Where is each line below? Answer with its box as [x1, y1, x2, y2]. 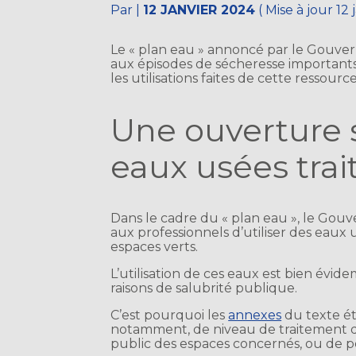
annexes [228, 308, 282, 323]
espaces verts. [110, 239, 199, 255]
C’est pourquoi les [110, 308, 229, 323]
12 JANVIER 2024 [143, 2, 256, 18]
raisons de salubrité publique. [110, 281, 298, 296]
